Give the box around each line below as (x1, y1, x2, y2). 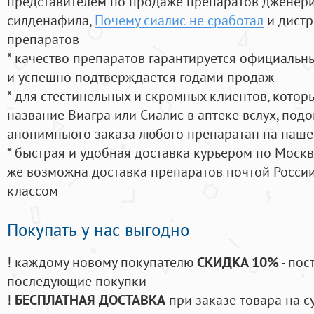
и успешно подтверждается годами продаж (7, 67, 274, 87)
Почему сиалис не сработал (95, 11, 264, 30)
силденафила (7, 11, 89, 30)
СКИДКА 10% (197, 252, 279, 272)
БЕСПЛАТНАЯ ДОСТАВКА (15, 290, 165, 310)
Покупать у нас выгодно (7, 219, 189, 242)
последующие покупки (7, 271, 146, 291)
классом (7, 181, 58, 200)
